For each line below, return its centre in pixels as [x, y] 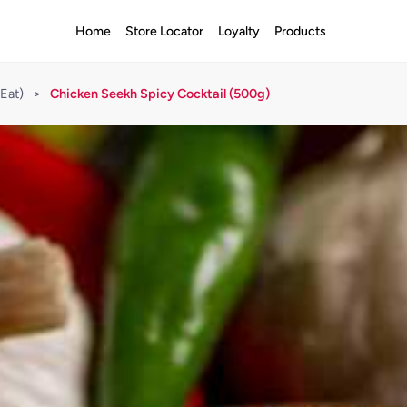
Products [300, 31]
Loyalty [238, 31]
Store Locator [164, 31]
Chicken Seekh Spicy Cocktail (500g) [160, 94]
